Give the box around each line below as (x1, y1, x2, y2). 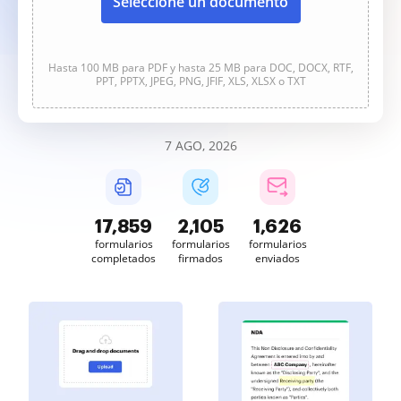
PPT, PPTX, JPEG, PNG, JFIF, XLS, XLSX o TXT (95, 73, 306, 89)
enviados (255, 251, 300, 266)
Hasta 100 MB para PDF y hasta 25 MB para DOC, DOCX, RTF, (47, 60, 354, 75)
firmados (178, 251, 223, 266)
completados (91, 251, 156, 266)
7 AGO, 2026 (164, 137, 237, 154)
